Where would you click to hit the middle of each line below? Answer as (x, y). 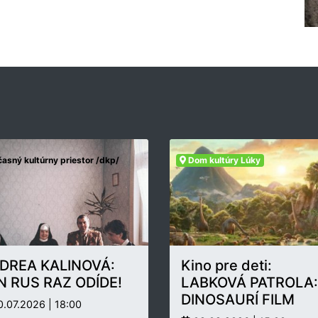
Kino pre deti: (226, 266)
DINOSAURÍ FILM (238, 300)
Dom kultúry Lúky (223, 160)
